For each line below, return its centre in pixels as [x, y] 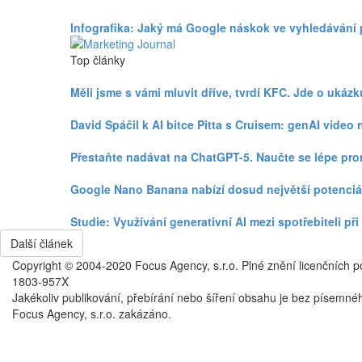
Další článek [42, 243]
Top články [98, 60]
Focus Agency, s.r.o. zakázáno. [92, 314]
